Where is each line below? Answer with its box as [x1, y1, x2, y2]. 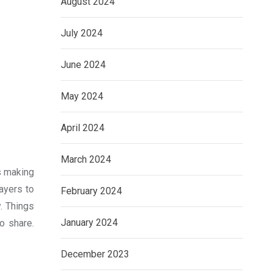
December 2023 [61, 248, 129, 260]
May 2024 [61, 90, 103, 103]
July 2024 [61, 27, 103, 39]
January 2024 [61, 217, 118, 229]
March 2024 [61, 154, 111, 166]
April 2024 [61, 122, 104, 134]
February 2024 [61, 185, 122, 197]
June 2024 [61, 59, 106, 71]
